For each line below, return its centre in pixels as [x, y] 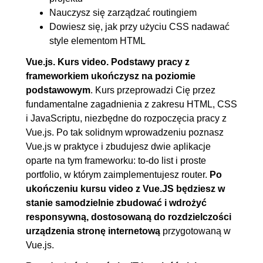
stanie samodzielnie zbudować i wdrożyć [116, 203]
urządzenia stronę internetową [93, 231]
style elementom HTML [97, 41]
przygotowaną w [195, 231]
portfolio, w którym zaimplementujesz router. [117, 174]
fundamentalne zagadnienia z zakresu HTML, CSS [131, 104]
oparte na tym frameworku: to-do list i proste [116, 160]
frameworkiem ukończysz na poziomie [111, 76]
